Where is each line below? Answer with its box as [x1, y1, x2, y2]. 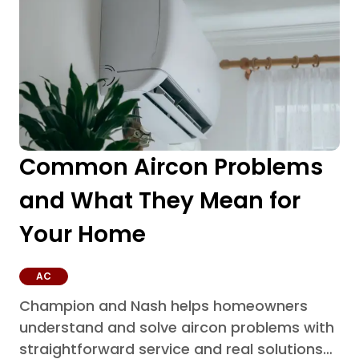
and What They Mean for [19, 185, 301, 217]
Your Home [19, 219, 146, 251]
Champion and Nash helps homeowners [19, 296, 308, 317]
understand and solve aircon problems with [19, 317, 334, 338]
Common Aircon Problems [19, 151, 323, 184]
